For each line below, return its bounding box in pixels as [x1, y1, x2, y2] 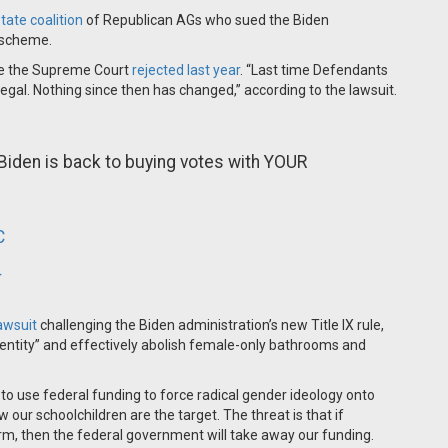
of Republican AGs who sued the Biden [83, 12, 329, 28]
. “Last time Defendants [240, 62, 388, 78]
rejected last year [132, 62, 240, 78]
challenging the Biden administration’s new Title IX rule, [37, 317, 384, 333]
